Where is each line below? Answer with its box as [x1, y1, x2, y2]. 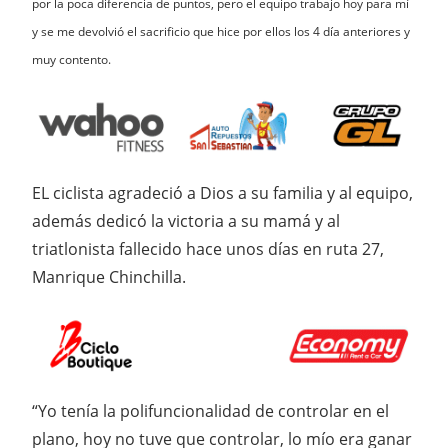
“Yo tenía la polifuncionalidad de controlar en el [32, 400, 389, 423]
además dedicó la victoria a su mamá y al [32, 209, 340, 232]
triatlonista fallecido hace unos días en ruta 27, [32, 237, 384, 260]
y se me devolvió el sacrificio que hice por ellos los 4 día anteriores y [32, 23, 410, 41]
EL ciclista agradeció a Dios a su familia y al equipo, [32, 181, 413, 204]
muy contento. [32, 51, 111, 69]
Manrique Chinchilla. [32, 265, 186, 288]
